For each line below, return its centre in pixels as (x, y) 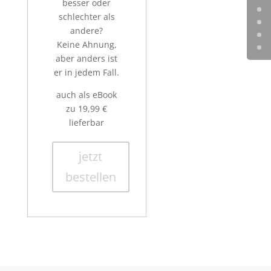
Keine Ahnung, (87, 45)
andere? (87, 31)
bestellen (90, 177)
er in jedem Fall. (87, 73)
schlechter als (87, 17)
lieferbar (87, 123)
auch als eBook (87, 95)
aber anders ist (87, 59)
